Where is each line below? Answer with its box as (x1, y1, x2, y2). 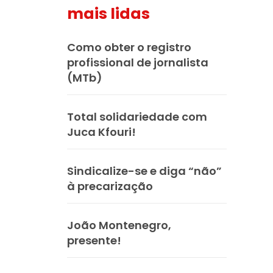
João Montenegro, (67, 217, 171, 233)
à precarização (67, 178, 153, 194)
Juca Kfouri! (67, 124, 136, 140)
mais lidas (67, 2, 150, 24)
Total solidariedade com (67, 108, 207, 124)
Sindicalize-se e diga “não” (67, 163, 222, 179)
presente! (67, 232, 121, 248)
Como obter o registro (67, 39, 191, 55)
